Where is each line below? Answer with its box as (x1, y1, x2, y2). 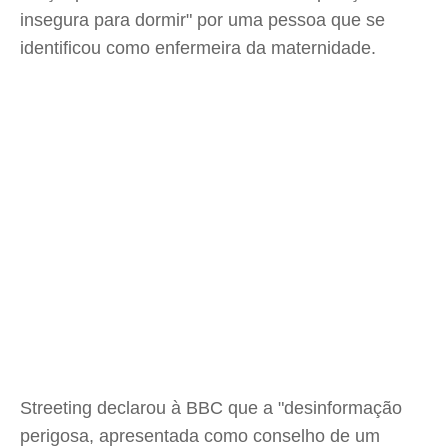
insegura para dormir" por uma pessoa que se (20, 10, 385, 30)
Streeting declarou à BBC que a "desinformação (20, 398, 402, 418)
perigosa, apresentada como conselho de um (20, 426, 380, 446)
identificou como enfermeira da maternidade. (20, 38, 376, 58)
